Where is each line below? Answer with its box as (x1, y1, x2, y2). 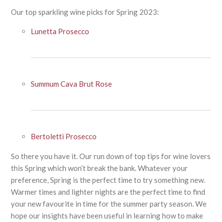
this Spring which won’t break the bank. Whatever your (11, 163, 188, 172)
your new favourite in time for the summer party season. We (11, 199, 207, 208)
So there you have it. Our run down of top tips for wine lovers (11, 151, 211, 161)
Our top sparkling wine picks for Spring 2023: (11, 7, 160, 16)
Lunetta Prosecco (31, 26, 90, 36)
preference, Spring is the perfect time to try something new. (11, 175, 206, 184)
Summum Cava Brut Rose (31, 79, 112, 88)
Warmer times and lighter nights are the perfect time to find (11, 187, 206, 196)
